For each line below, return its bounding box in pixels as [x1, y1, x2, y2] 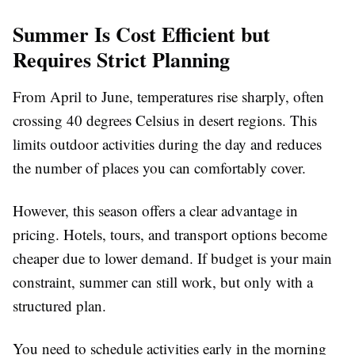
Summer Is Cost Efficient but [13, 19, 270, 50]
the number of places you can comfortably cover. [13, 158, 306, 178]
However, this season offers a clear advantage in [13, 200, 298, 221]
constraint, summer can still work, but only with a [13, 272, 313, 292]
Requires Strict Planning [13, 44, 230, 75]
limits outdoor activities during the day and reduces [13, 134, 322, 155]
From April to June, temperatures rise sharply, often [13, 86, 324, 107]
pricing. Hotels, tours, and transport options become [13, 224, 327, 245]
